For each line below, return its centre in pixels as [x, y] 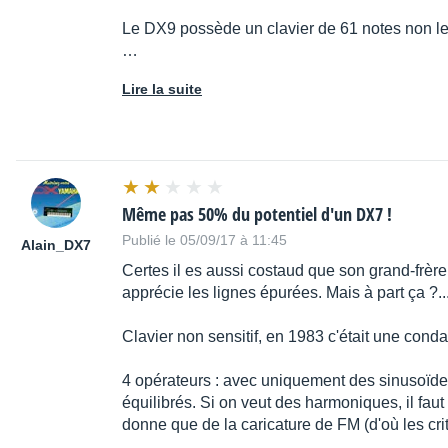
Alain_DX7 [56, 245]
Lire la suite [162, 89]
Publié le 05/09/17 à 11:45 [204, 240]
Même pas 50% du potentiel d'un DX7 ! [257, 214]
